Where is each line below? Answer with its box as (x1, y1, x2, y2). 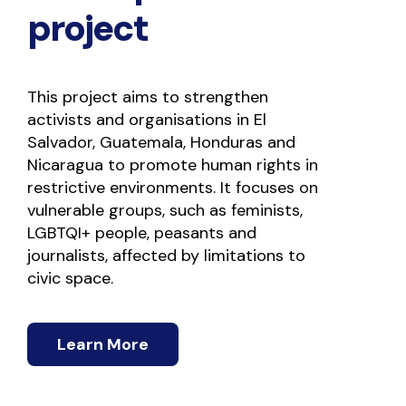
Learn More (57, 333, 149, 355)
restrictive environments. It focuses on (27, 177, 318, 198)
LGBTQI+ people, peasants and (27, 222, 256, 244)
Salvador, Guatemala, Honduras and (27, 131, 295, 153)
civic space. (27, 267, 113, 289)
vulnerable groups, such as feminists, (27, 199, 303, 221)
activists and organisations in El (27, 109, 266, 130)
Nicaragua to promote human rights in (27, 154, 318, 176)
